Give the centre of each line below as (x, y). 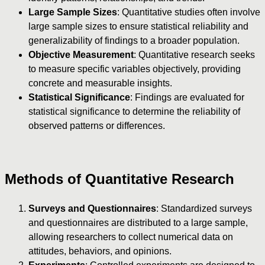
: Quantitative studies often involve (189, 12)
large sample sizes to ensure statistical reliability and (138, 26)
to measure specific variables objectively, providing (135, 69)
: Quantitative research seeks (194, 54)
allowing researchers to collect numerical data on (131, 237)
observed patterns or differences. (97, 125)
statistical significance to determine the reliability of (134, 111)
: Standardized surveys (204, 208)
